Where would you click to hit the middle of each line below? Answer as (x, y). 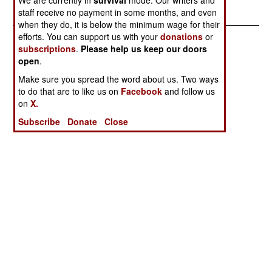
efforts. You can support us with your (90, 36)
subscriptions (47, 48)
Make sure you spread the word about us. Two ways (119, 79)
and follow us (189, 91)
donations (182, 36)
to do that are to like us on (70, 91)
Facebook (142, 91)
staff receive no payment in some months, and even (118, 12)
